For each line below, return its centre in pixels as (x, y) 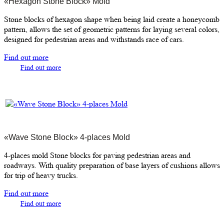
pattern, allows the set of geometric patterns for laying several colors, (112, 29)
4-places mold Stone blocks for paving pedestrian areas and (97, 155)
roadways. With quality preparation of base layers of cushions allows (112, 165)
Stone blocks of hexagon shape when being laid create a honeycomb (112, 19)
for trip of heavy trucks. (41, 175)
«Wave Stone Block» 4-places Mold (67, 137)
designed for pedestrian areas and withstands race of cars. (94, 39)
